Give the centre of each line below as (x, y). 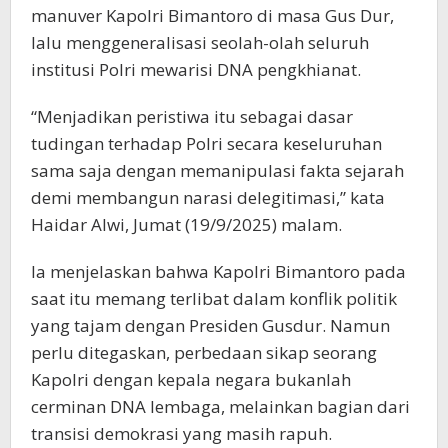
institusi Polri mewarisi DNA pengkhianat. (196, 69)
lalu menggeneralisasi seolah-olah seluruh (200, 42)
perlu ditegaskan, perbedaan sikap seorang (204, 352)
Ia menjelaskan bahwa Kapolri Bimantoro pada (218, 271)
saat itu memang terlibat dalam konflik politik (214, 298)
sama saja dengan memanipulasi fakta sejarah (217, 170)
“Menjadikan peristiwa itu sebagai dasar (192, 116)
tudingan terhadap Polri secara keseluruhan (206, 143)
